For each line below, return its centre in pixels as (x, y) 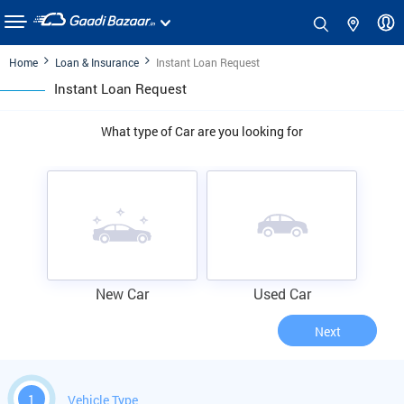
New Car (122, 294)
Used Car (282, 294)
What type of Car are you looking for (202, 131)
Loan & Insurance (97, 62)
